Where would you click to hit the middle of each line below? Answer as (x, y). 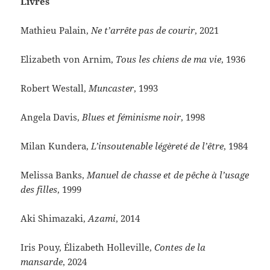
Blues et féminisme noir (132, 117)
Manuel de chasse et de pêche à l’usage (168, 175)
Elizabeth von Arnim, (68, 59)
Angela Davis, (52, 117)
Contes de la (180, 247)
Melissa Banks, (54, 175)
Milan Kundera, (56, 146)
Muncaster (111, 88)
